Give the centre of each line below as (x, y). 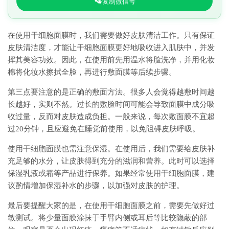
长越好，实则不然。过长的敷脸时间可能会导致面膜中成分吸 (111, 105)
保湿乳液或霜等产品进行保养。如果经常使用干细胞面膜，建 (111, 174)
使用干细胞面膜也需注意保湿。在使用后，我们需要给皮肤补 (111, 149)
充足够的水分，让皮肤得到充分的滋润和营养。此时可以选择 (111, 161)
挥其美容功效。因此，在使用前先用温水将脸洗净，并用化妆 (111, 60)
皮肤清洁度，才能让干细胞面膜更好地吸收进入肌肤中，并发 (111, 48)
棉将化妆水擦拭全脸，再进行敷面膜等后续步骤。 (92, 72)
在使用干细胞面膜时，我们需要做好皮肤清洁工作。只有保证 (111, 36)
